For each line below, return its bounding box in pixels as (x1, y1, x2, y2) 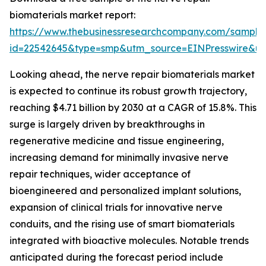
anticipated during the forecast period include (9, 251, 223, 264)
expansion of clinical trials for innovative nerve (9, 201, 223, 214)
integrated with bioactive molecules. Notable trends (9, 235, 249, 247)
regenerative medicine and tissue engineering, (9, 135, 224, 147)
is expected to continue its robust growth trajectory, (9, 85, 247, 97)
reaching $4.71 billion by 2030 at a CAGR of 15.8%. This (9, 102, 256, 114)
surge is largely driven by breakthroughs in (9, 118, 205, 131)
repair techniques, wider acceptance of (9, 168, 191, 180)
